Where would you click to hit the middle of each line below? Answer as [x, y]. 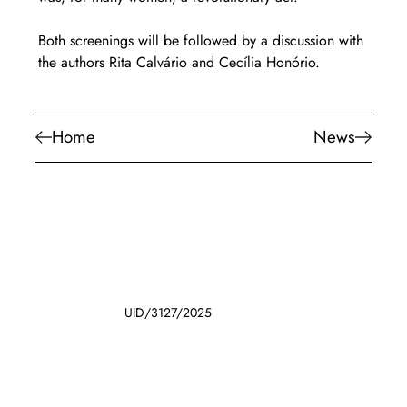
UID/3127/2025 [169, 312]
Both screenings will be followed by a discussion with [203, 40]
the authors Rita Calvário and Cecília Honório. [179, 62]
